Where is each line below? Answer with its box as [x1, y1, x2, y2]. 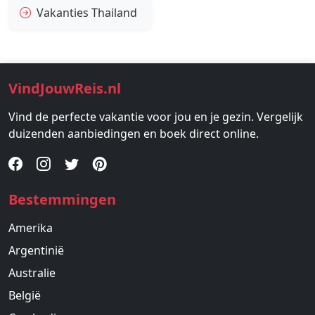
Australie [8, 265, 56, 281]
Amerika [8, 220, 53, 236]
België [8, 288, 41, 304]
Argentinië [8, 243, 64, 259]
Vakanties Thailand [37, 5, 137, 21]
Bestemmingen [8, 190, 116, 210]
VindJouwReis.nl [8, 79, 121, 98]
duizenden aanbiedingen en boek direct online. [8, 126, 259, 142]
